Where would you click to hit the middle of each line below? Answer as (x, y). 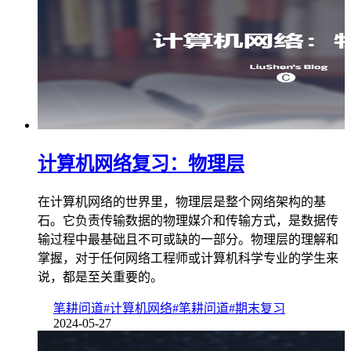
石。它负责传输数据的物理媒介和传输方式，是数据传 (188, 221)
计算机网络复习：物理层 (141, 164)
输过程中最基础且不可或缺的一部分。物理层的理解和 (188, 240)
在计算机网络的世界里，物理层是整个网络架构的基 (182, 202)
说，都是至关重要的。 (100, 277)
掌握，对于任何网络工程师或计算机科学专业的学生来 (188, 259)
